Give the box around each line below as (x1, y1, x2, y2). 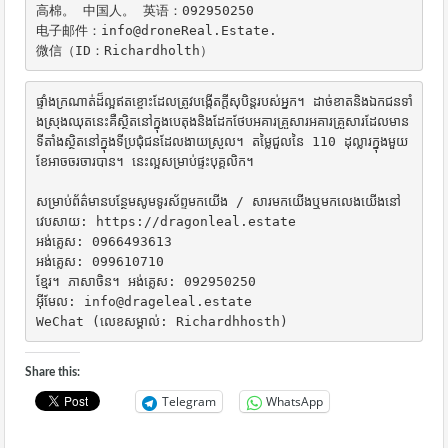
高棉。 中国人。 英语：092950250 (35, 2, 254, 18)
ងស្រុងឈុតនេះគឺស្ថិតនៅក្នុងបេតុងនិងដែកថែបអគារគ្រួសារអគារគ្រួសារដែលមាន (35, 113, 409, 129)
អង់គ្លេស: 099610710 (35, 253, 164, 269)
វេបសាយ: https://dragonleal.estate (35, 213, 296, 229)
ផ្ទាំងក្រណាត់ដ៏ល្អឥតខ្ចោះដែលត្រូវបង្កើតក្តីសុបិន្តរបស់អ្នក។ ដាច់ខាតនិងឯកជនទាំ (35, 93, 413, 109)
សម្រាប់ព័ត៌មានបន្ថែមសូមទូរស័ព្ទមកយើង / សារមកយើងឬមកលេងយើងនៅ (35, 193, 401, 209)
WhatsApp (266, 393, 323, 411)
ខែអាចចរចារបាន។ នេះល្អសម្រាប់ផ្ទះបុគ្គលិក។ (35, 153, 254, 169)
